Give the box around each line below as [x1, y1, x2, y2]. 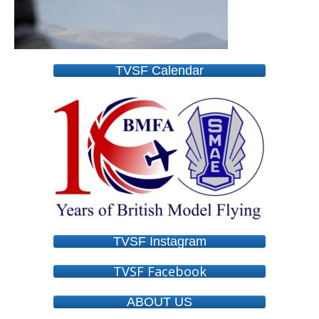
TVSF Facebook [113, 263, 206, 281]
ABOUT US [127, 295, 192, 310]
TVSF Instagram [113, 234, 206, 249]
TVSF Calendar [115, 63, 204, 78]
